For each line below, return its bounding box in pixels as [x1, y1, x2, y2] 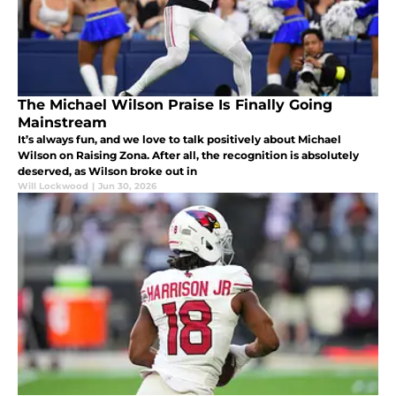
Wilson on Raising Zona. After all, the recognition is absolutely [18, 148, 359, 162]
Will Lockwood [18, 179, 88, 192]
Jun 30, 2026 [98, 179, 156, 192]
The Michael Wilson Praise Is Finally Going [18, 95, 332, 113]
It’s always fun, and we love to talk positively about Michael [18, 132, 341, 146]
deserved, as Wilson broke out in [18, 164, 197, 178]
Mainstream [18, 113, 107, 131]
